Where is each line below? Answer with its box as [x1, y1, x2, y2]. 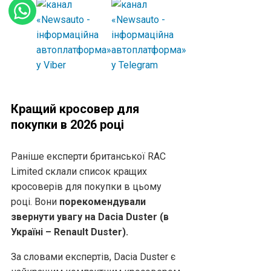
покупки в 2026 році [11, 117, 124, 132]
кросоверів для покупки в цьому [11, 180, 162, 192]
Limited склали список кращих [11, 165, 147, 177]
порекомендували [59, 195, 146, 207]
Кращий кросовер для [11, 101, 139, 116]
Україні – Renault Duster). [11, 226, 128, 238]
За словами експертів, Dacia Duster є [11, 250, 175, 263]
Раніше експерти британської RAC [11, 150, 166, 162]
